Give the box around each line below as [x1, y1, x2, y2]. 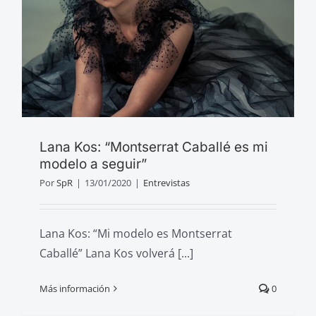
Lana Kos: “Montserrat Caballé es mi [39, 138, 268, 155]
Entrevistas [143, 176, 190, 189]
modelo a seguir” [39, 155, 147, 172]
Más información [39, 281, 110, 295]
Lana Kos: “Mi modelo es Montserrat [39, 225, 232, 241]
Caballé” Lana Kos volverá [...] [39, 245, 193, 261]
